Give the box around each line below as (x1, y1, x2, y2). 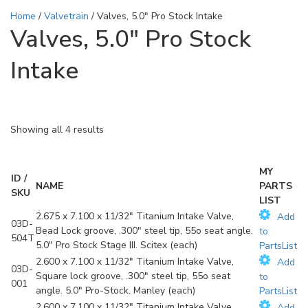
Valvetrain (44, 9, 89, 23)
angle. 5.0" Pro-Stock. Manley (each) (36, 284, 195, 298)
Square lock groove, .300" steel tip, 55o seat (36, 269, 230, 283)
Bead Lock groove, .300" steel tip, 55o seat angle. (36, 224, 253, 238)
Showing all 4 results (10, 122, 104, 136)
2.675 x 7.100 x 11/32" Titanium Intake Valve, (36, 210, 234, 223)
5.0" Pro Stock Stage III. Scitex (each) (36, 239, 197, 252)
